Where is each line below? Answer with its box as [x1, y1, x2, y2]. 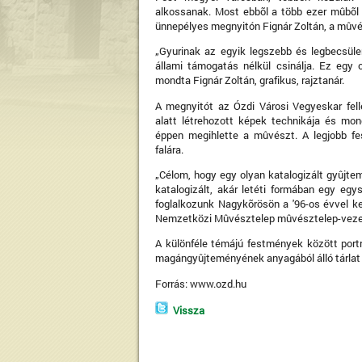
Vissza [173, 302, 204, 318]
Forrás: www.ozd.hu [155, 276, 246, 291]
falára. [155, 141, 183, 157]
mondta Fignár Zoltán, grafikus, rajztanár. [155, 73, 344, 88]
